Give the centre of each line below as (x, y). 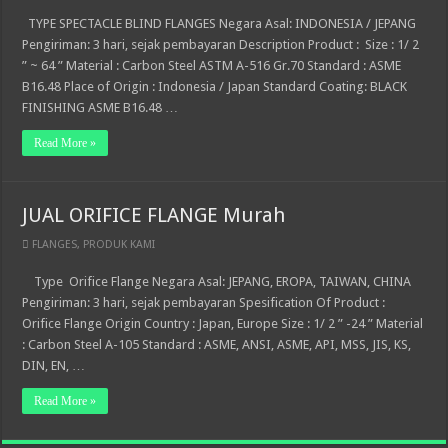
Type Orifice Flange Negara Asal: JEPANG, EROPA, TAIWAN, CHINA (217, 281)
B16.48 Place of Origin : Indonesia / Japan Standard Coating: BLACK (215, 86)
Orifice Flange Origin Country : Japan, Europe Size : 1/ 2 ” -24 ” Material (223, 323)
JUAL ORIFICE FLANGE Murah (154, 215)
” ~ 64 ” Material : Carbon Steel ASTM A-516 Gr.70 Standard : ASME (212, 65)
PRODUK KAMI (119, 244)
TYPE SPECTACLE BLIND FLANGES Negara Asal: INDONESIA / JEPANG (219, 23)
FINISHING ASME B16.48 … (100, 107)
